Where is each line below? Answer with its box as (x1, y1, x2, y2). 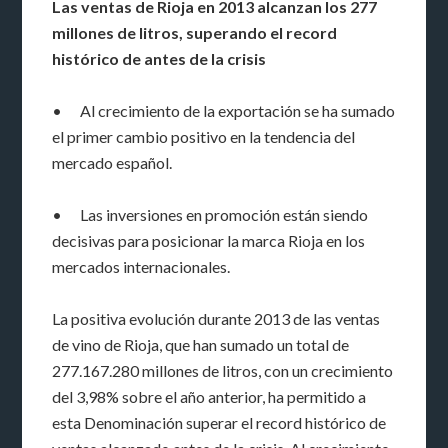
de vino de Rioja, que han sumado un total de (52, 334, 350, 354)
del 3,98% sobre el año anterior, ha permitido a (52, 386, 367, 406)
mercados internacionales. (52, 256, 231, 276)
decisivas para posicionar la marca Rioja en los (52, 230, 366, 250)
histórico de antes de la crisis (52, 48, 267, 68)
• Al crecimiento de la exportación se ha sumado (52, 100, 396, 120)
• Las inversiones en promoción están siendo (52, 204, 369, 224)
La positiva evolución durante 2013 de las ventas (52, 308, 381, 328)
